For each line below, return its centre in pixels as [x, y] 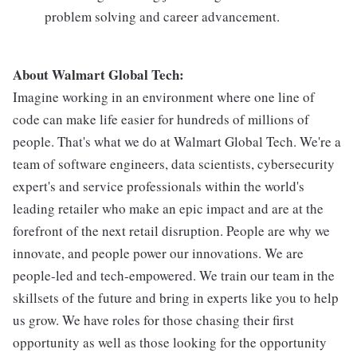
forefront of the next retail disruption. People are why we [171, 230]
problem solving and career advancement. [162, 16]
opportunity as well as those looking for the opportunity [170, 342]
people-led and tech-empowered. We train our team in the [174, 275]
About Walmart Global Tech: [98, 74]
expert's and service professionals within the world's [159, 186]
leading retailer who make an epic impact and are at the [168, 208]
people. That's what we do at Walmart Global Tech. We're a [177, 141]
